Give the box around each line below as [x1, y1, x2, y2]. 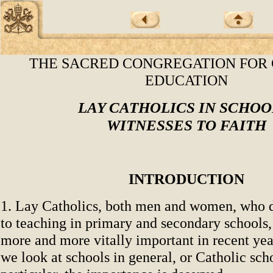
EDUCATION [144, 72, 228, 88]
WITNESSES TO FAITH [106, 116, 266, 133]
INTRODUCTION [128, 171, 244, 187]
